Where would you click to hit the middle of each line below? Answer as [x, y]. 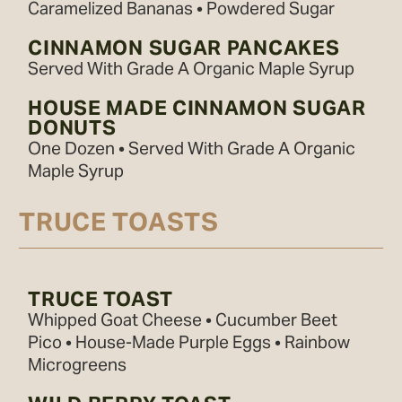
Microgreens [78, 364]
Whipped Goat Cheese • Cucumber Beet [183, 319]
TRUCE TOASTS [119, 222]
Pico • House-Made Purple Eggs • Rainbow [189, 342]
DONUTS [72, 127]
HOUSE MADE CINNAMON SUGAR [197, 108]
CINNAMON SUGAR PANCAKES [184, 48]
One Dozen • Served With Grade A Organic [192, 148]
